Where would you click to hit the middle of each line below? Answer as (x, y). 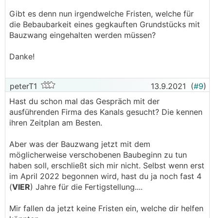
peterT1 (22, 86)
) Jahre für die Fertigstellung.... (86, 187)
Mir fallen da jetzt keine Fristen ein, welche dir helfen (106, 208)
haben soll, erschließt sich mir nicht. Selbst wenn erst (107, 165)
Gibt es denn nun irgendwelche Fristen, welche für (101, 14)
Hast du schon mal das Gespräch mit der (84, 101)
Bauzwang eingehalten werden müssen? (82, 35)
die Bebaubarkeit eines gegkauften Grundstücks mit (105, 24)
